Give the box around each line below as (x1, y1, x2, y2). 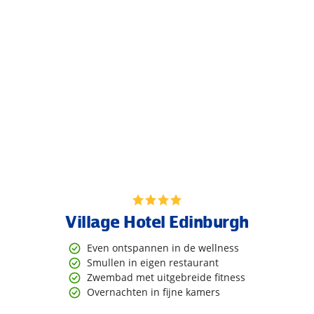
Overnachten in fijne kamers (87, 285, 221, 299)
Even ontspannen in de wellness (87, 241, 240, 254)
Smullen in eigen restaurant (87, 256, 219, 269)
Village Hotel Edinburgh (64, 210, 249, 232)
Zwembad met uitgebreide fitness (87, 271, 246, 284)
